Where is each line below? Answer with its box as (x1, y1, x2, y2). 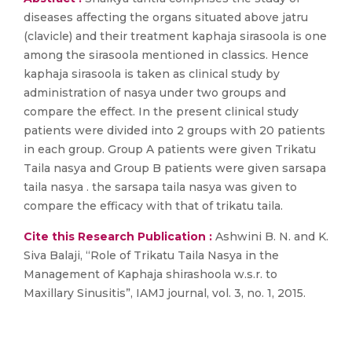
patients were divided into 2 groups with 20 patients (24, 123, 325, 137)
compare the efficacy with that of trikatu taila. (24, 199, 283, 213)
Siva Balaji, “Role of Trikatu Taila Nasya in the (24, 248, 279, 262)
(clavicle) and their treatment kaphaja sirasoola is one (24, 29, 327, 43)
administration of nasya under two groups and (24, 86, 286, 100)
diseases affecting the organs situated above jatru (24, 10, 308, 24)
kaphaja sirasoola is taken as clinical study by (24, 67, 280, 81)
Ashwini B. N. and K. (212, 229, 328, 244)
